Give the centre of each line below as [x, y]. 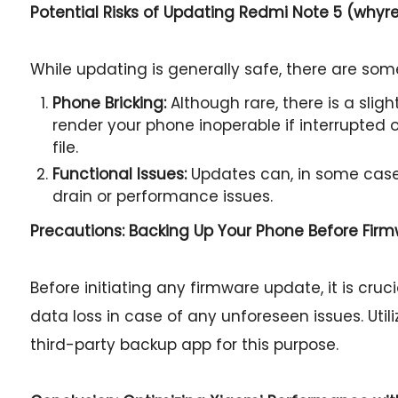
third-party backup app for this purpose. [184, 345]
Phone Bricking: [109, 103]
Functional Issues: [119, 174]
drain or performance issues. [162, 196]
